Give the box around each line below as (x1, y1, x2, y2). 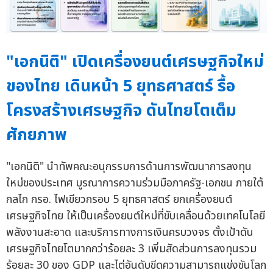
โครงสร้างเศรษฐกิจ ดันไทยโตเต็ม (6, 97, 236, 123)
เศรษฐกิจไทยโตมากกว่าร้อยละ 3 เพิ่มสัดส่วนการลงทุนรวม (6, 241, 257, 258)
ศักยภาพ (6, 122, 67, 147)
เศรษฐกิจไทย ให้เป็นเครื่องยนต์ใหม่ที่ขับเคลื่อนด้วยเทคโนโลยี (6, 208, 265, 225)
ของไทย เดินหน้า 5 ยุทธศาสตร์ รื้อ (6, 73, 235, 99)
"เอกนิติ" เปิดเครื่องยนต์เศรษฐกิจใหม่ (6, 49, 264, 74)
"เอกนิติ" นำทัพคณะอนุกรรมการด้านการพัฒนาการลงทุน (6, 158, 252, 175)
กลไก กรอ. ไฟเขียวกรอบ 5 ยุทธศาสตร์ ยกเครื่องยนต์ (6, 191, 232, 208)
